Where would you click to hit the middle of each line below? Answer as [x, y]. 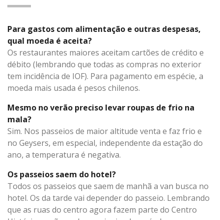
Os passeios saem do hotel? [62, 174]
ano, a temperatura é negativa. [64, 154]
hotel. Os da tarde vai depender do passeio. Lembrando [109, 198]
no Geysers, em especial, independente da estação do [105, 143]
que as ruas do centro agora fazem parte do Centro [102, 209]
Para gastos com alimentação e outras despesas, [104, 29]
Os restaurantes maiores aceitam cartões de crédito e [106, 52]
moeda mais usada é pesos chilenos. [74, 88]
